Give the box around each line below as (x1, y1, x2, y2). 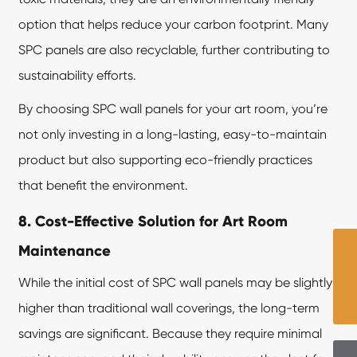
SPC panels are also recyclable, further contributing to (18, 42, 331, 58)
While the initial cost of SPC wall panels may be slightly (18, 275, 333, 291)
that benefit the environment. (18, 178, 189, 194)
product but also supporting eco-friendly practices (18, 152, 313, 168)
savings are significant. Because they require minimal (18, 326, 323, 342)
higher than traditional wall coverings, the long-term (18, 300, 320, 316)
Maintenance (18, 241, 112, 261)
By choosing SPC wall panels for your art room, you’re (18, 101, 328, 117)
